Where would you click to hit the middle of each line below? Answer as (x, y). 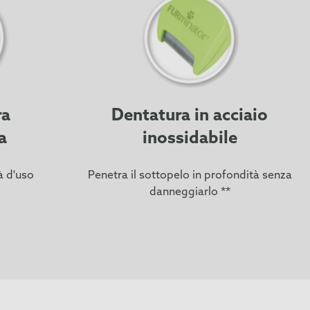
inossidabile (190, 139)
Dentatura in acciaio (190, 116)
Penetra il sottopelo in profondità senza (190, 176)
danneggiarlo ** (190, 192)
